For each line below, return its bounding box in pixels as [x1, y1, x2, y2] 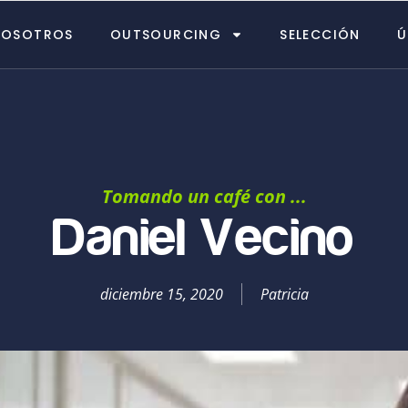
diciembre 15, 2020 [99, 284, 223, 304]
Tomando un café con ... [101, 184, 307, 209]
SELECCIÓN [280, 25, 361, 44]
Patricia [260, 284, 309, 304]
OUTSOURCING [109, 25, 222, 44]
